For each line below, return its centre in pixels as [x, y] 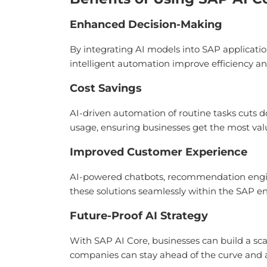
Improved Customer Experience [159, 152]
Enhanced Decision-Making [146, 24]
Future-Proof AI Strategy [139, 216]
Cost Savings [106, 88]
